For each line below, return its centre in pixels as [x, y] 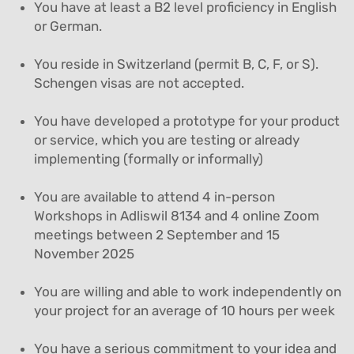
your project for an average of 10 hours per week [185, 310]
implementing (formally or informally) [149, 158]
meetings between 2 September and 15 [157, 234]
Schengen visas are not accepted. [139, 83]
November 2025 [85, 253]
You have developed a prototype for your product [187, 121]
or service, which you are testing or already [167, 139]
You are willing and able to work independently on [188, 291]
